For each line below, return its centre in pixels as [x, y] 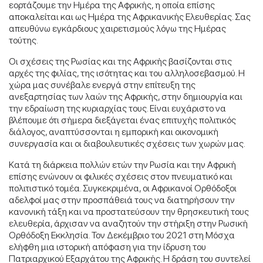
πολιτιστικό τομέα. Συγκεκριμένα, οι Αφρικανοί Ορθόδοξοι [123, 188]
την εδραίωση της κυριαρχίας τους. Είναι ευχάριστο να [117, 108]
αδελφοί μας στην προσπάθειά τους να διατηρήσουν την [122, 200]
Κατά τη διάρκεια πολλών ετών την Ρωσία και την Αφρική [122, 164]
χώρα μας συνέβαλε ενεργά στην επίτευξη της [102, 85]
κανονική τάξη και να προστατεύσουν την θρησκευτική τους [129, 211]
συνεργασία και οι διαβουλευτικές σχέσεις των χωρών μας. [127, 143]
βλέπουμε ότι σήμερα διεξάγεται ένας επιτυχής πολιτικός [122, 120]
